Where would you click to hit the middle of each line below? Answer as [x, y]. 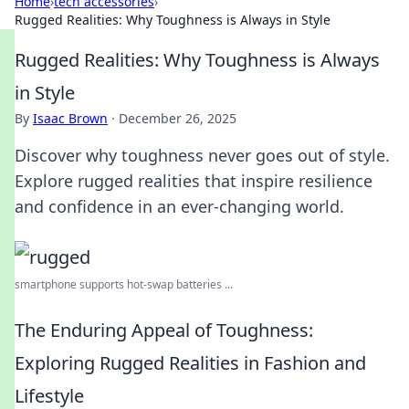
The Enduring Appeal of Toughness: [164, 330]
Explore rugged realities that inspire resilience [194, 181]
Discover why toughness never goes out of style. [202, 155]
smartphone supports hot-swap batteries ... [124, 284]
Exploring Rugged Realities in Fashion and [190, 363]
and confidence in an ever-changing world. [179, 206]
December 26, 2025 [178, 118]
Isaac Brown [70, 118]
